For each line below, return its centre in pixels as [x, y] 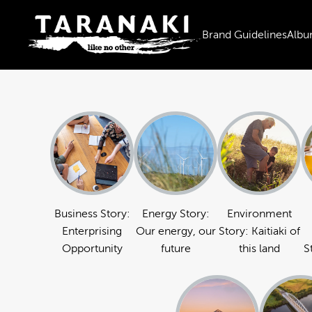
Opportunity [92, 249]
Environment [259, 214]
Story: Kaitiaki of [259, 231]
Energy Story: [175, 214]
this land [259, 249]
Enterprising [92, 231]
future [175, 249]
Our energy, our [175, 231]
